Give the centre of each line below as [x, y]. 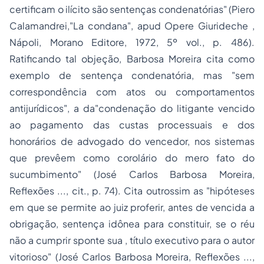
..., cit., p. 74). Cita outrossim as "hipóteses [156, 191]
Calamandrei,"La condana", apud [87, 26]
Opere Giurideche [209, 26]
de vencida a [225, 207]
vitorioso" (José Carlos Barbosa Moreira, [102, 257]
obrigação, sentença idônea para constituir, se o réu [132, 224]
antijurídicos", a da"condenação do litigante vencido [132, 108]
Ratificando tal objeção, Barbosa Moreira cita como [132, 59]
